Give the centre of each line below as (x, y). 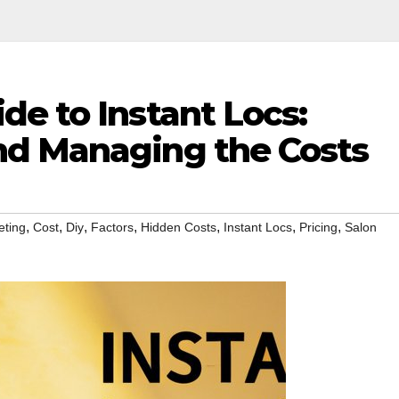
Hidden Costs (179, 228)
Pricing (318, 228)
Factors (112, 228)
